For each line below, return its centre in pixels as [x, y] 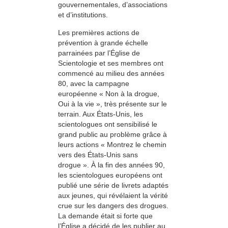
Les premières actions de [99, 32]
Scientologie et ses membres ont [111, 63]
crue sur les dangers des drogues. [113, 205]
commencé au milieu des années [111, 73]
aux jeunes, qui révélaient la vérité [113, 195]
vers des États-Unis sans [98, 154]
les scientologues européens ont [110, 175]
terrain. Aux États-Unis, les [101, 114]
